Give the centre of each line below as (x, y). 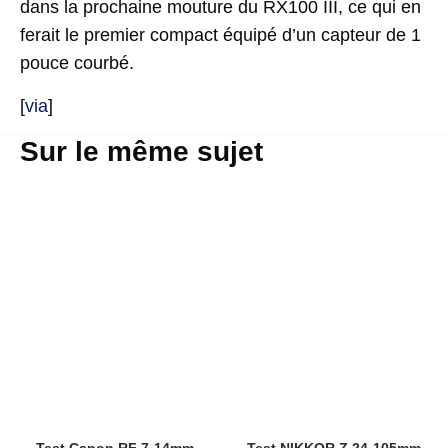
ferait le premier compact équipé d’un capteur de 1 (220, 35)
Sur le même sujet (141, 152)
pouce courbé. (77, 63)
